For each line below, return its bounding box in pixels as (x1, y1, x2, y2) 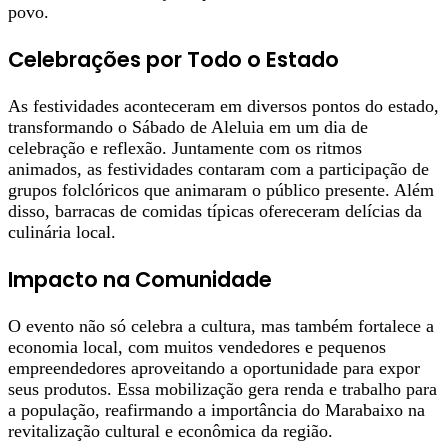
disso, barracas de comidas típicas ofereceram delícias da (8, 201, 422, 222)
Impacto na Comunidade (8, 265, 272, 295)
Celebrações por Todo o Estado (8, 45, 339, 75)
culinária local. (8, 222, 116, 243)
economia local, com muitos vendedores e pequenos (8, 337, 386, 358)
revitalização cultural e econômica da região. (8, 421, 333, 442)
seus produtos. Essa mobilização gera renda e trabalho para (8, 379, 437, 400)
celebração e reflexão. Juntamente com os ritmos (8, 138, 362, 159)
